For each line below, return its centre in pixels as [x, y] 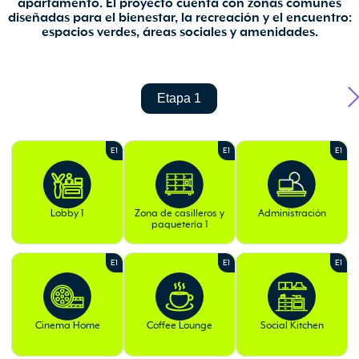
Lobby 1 [67, 202]
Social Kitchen [292, 314]
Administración [292, 202]
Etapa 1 [179, 86]
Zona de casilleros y [179, 202]
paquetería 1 [179, 213]
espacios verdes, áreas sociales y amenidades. [179, 21]
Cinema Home [67, 314]
